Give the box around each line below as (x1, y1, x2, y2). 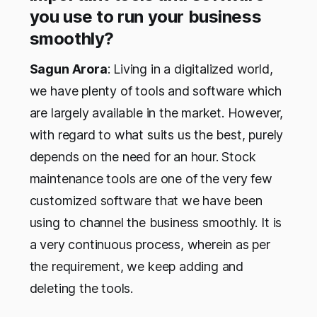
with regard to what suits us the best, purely (29, 127, 284, 142)
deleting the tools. (29, 280, 134, 296)
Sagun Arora (29, 61, 108, 76)
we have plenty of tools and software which (29, 83, 282, 98)
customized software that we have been (29, 192, 263, 208)
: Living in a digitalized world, (107, 61, 273, 76)
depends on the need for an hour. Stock (29, 149, 256, 164)
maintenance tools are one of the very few (29, 171, 272, 186)
